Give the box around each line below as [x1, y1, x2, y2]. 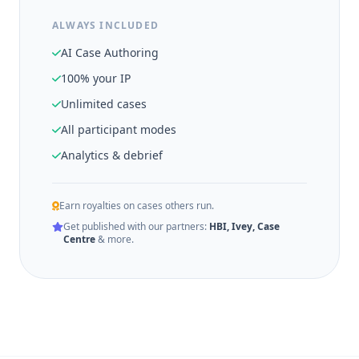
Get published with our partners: [63, 220, 209, 233]
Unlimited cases [60, 96, 147, 111]
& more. [95, 232, 134, 246]
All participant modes [60, 122, 176, 137]
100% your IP [60, 71, 131, 86]
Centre [63, 232, 95, 246]
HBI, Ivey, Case [208, 220, 280, 233]
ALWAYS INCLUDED [52, 18, 159, 32]
